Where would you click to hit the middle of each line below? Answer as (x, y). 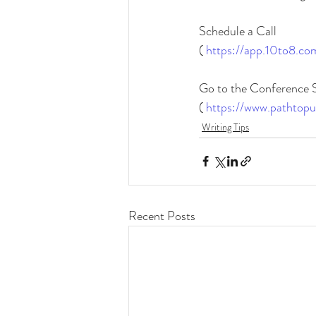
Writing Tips (225, 127)
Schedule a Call (238, 31)
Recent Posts (162, 215)
